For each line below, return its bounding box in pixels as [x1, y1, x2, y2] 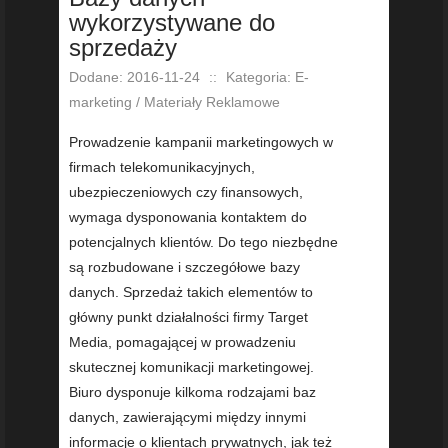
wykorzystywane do [69, 9, 275, 37]
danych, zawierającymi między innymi [69, 409, 306, 426]
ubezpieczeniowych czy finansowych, [69, 184, 303, 201]
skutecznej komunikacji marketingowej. [69, 359, 314, 376]
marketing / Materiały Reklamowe [69, 94, 280, 111]
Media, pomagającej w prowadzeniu [69, 334, 296, 351]
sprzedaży [69, 34, 177, 62]
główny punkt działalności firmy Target [69, 309, 308, 326]
